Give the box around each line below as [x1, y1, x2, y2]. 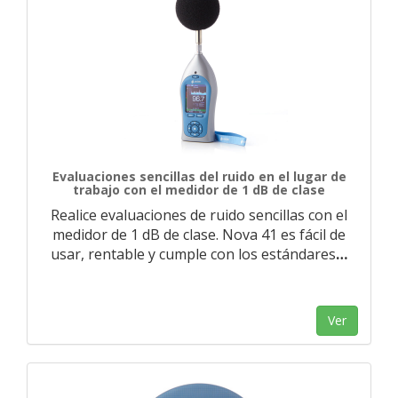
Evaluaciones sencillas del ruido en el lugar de [52, 168, 346, 185]
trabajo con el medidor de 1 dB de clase [73, 181, 325, 198]
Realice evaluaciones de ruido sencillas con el [51, 205, 347, 225]
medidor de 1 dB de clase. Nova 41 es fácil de [52, 225, 346, 244]
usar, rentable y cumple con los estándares [51, 244, 336, 264]
